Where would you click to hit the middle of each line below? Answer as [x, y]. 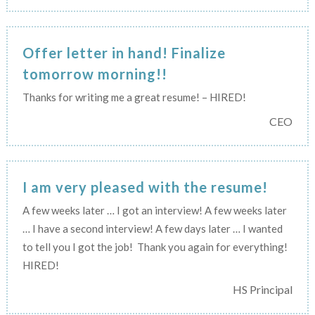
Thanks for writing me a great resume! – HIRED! [134, 97]
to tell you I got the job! [77, 246]
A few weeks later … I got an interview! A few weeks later [154, 210]
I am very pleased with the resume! [145, 187]
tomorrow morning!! [95, 73]
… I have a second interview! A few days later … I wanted [152, 228]
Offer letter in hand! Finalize [124, 52]
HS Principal [263, 289]
